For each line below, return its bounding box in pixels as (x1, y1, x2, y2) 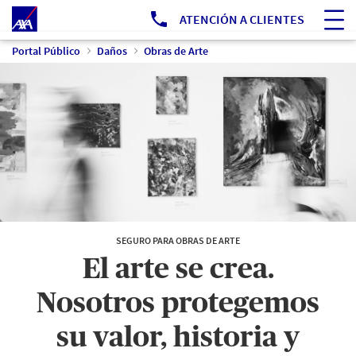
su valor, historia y (56, 323, 300, 352)
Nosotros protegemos (37, 289, 319, 318)
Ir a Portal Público (37, 4, 131, 20)
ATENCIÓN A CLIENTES (180, 11, 304, 27)
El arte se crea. (82, 255, 274, 284)
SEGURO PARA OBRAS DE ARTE (116, 234, 240, 246)
